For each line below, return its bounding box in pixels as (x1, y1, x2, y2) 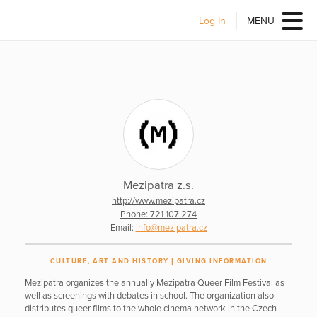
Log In (199, 14, 226, 27)
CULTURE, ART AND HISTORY (50, 257, 169, 266)
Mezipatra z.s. (123, 178, 194, 193)
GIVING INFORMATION (176, 257, 267, 266)
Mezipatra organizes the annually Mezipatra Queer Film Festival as (25, 277, 284, 289)
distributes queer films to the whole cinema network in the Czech (25, 303, 277, 314)
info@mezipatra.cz (135, 221, 207, 234)
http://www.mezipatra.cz (112, 195, 205, 207)
